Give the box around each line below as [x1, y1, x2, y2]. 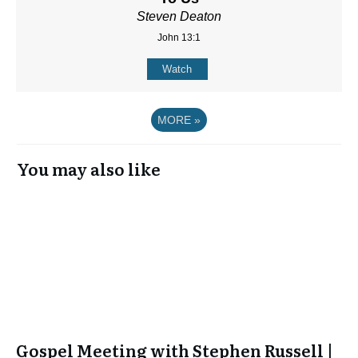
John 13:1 [157, 31, 201, 43]
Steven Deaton [137, 9, 221, 23]
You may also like [17, 156, 161, 181]
